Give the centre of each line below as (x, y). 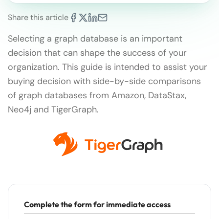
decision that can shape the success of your (97, 53)
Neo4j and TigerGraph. (53, 110)
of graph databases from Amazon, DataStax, (97, 96)
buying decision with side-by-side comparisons (104, 81)
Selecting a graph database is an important (95, 39)
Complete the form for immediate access (97, 205)
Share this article (38, 18)
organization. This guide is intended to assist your (108, 67)
